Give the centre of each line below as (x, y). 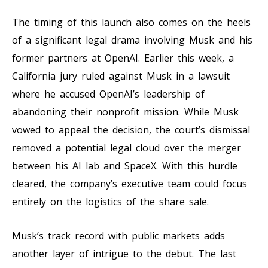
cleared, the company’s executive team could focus (130, 183)
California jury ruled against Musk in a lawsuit (121, 76)
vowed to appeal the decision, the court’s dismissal (131, 130)
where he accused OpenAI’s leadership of (108, 94)
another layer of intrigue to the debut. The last (124, 253)
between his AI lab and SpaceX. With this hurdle (125, 165)
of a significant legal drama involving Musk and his (132, 40)
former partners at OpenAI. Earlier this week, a (123, 58)
